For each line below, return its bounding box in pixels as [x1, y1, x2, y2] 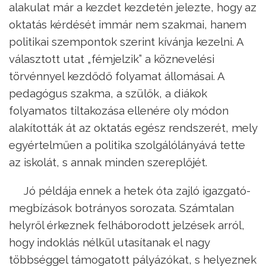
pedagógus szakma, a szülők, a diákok [9, 86, 207, 100]
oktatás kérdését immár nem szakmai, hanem [9, 17, 246, 31]
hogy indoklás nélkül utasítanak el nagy [9, 235, 210, 249]
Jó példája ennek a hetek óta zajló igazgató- [24, 183, 251, 197]
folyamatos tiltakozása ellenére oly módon [9, 103, 229, 117]
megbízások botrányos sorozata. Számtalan [9, 201, 234, 214]
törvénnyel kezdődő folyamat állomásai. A [9, 69, 224, 83]
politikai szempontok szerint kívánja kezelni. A [9, 34, 243, 48]
